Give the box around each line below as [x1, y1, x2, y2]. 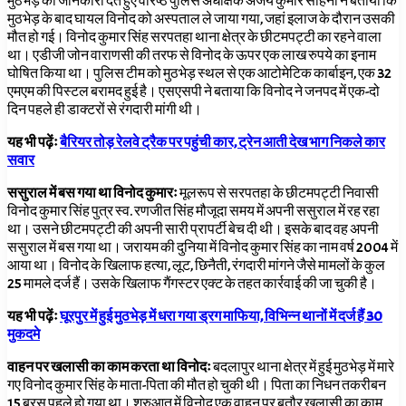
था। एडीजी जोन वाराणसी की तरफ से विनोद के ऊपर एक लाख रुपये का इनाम [7, 46, 376, 65]
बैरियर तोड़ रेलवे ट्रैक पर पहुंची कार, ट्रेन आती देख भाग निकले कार [60, 133, 385, 152]
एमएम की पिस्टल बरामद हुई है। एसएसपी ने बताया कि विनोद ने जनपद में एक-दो [7, 82, 380, 101]
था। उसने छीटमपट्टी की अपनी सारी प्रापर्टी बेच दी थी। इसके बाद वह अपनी [7, 220, 379, 239]
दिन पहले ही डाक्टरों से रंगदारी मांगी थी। [7, 101, 202, 120]
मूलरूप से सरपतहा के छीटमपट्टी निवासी [179, 184, 379, 203]
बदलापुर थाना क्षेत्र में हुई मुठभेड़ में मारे [213, 358, 394, 377]
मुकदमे [7, 325, 40, 344]
